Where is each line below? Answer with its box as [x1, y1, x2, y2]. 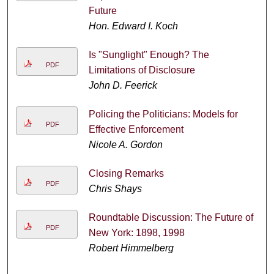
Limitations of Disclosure [88, 65, 195, 76]
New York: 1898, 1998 [88, 228, 185, 239]
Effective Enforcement [88, 124, 183, 135]
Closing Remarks [88, 168, 164, 179]
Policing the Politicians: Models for [88, 109, 238, 120]
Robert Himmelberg [88, 243, 174, 254]
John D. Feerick [88, 80, 157, 91]
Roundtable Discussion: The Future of [88, 212, 253, 223]
